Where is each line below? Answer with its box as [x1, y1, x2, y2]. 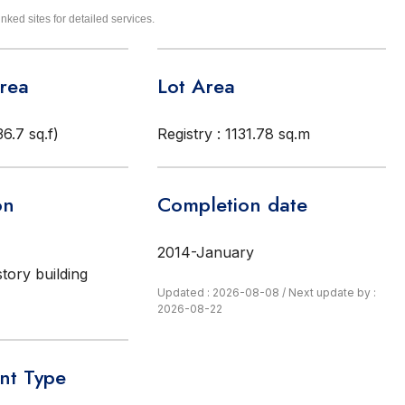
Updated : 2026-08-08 [156, 286, 282, 299]
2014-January [156, 243, 254, 261]
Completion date [156, 190, 307, 219]
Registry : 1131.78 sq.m [156, 125, 310, 143]
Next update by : [287, 286, 376, 299]
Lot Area [156, 71, 235, 100]
